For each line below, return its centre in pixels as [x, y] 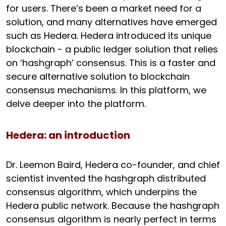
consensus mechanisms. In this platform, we [106, 90]
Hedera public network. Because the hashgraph [113, 205]
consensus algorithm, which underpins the [101, 192]
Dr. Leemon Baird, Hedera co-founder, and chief [113, 164]
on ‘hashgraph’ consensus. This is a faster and [111, 63]
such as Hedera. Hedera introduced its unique [109, 35]
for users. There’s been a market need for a [104, 8]
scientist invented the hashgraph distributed [106, 178]
